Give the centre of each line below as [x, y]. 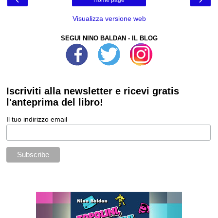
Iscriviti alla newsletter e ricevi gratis [93, 91]
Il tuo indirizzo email [37, 119]
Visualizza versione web [109, 19]
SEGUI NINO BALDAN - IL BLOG [109, 38]
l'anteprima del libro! [55, 102]
